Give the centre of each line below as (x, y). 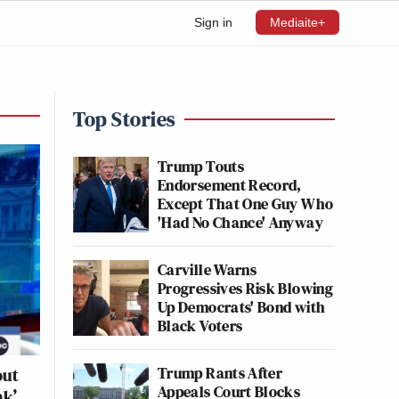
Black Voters (200, 326)
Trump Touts (201, 166)
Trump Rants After (220, 373)
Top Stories (124, 119)
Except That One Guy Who (246, 204)
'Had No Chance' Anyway (240, 222)
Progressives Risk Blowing (245, 288)
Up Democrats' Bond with (242, 307)
